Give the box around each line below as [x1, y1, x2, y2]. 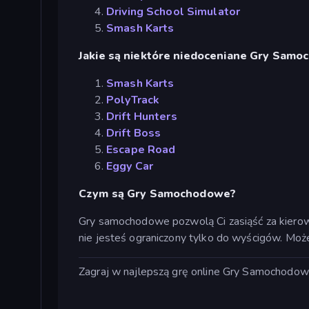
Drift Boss [106, 126, 161, 141]
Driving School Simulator [106, 4, 241, 20]
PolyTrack [106, 92, 160, 108]
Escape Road [106, 142, 176, 158]
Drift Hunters [106, 109, 177, 125]
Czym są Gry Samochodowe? [79, 186, 237, 202]
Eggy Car [106, 159, 154, 175]
